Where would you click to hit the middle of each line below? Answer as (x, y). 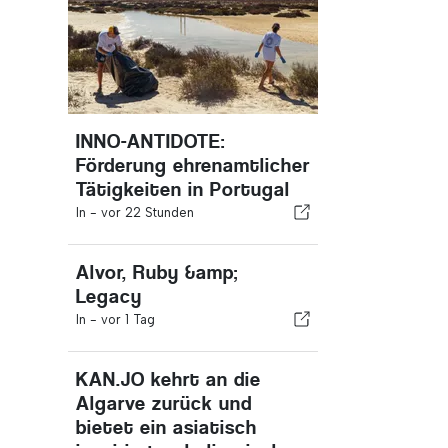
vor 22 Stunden (147, 212)
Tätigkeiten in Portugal (183, 189)
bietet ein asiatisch (166, 427)
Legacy (109, 296)
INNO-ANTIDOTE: (150, 141)
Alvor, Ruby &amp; (157, 272)
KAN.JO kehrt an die (168, 379)
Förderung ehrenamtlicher (193, 165)
